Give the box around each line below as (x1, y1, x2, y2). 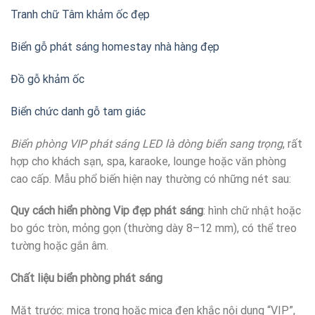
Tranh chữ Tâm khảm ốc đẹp (11, 8, 150, 22)
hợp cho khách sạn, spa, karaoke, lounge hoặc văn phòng (11, 154, 286, 168)
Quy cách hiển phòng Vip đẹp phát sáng (11, 204, 203, 218)
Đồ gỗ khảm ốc (11, 72, 84, 86)
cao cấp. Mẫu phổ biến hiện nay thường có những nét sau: (11, 172, 291, 186)
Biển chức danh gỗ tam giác (11, 104, 146, 118)
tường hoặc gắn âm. (11, 239, 108, 253)
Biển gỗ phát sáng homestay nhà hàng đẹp (11, 40, 219, 54)
